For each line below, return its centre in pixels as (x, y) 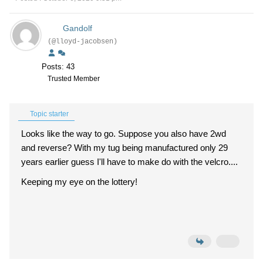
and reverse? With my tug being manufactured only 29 (124, 148)
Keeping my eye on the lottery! (79, 182)
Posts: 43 (58, 67)
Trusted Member (74, 79)
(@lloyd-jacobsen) (82, 42)
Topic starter (48, 114)
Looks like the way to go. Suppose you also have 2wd (124, 134)
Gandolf (77, 28)
